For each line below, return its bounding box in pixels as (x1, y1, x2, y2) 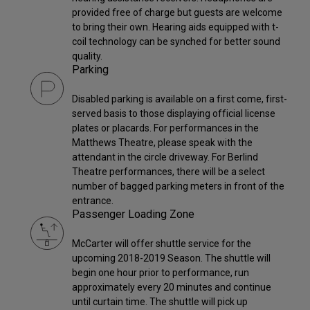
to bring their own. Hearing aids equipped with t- (72, 21, 279, 33)
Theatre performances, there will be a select (72, 166, 265, 178)
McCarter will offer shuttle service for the (72, 238, 251, 250)
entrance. (72, 195, 113, 207)
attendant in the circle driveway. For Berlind (72, 152, 258, 163)
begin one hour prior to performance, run (72, 267, 249, 279)
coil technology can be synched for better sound (72, 36, 280, 48)
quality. (72, 51, 102, 62)
